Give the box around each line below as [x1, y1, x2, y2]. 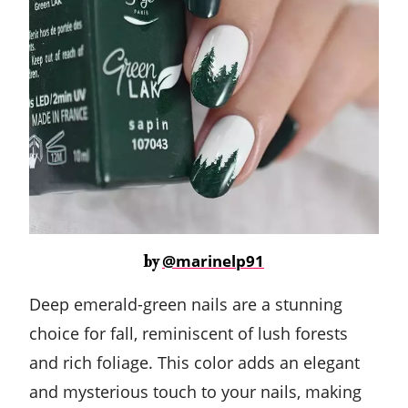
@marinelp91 [162, 250, 264, 272]
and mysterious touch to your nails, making [29, 381, 362, 403]
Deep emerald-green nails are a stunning [29, 293, 342, 316]
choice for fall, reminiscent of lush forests [29, 322, 348, 345]
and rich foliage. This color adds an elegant [29, 352, 360, 374]
